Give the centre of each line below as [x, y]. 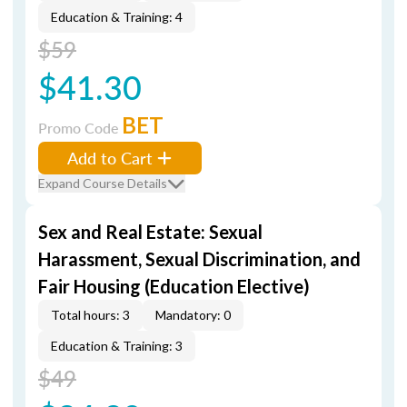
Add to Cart [110, 158]
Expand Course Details [103, 183]
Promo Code [80, 128]
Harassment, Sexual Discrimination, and [199, 259]
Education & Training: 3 [117, 346]
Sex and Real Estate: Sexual [150, 232]
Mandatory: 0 [193, 315]
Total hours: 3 [90, 315]
